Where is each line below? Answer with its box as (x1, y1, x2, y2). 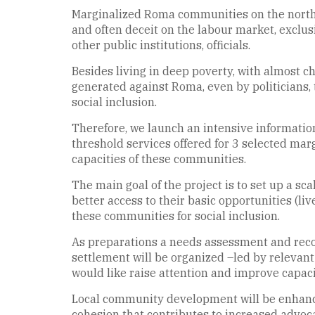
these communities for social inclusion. (72, 208, 280, 223)
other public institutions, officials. (72, 37, 253, 52)
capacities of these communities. (72, 151, 246, 166)
